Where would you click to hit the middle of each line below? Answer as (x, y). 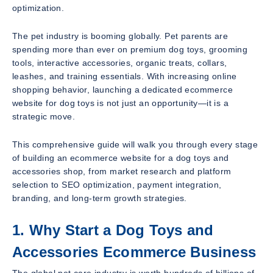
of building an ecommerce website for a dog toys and (121, 158)
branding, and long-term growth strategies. (100, 198)
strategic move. (44, 116)
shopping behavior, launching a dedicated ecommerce (122, 90)
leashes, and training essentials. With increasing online (125, 76)
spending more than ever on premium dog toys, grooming (130, 49)
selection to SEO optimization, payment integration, (117, 185)
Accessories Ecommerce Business (134, 252)
